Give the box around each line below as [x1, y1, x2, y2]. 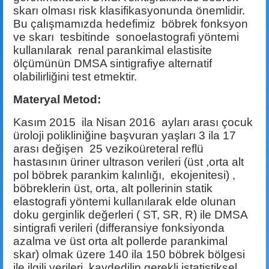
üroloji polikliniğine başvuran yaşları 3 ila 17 [13, 129, 236, 142]
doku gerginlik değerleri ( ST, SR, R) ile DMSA [13, 208, 247, 222]
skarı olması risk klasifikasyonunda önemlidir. [13, 4, 245, 17]
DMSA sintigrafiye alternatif [71, 57, 212, 70]
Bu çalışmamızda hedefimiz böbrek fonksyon [13, 17, 248, 31]
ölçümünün [13, 57, 71, 70]
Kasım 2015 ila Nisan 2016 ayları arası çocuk [13, 116, 253, 129]
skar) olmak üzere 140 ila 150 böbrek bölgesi [13, 248, 245, 261]
